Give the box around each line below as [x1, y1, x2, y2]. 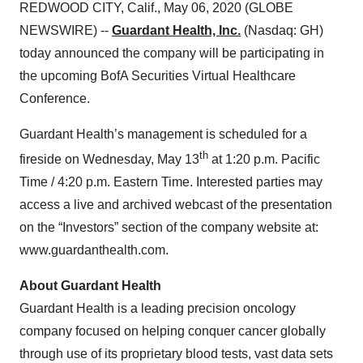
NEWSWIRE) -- [19, 23, 112, 37]
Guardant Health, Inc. [112, 23, 241, 37]
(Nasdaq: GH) [241, 23, 323, 37]
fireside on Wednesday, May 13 [19, 152, 199, 167]
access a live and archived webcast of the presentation [19, 198, 332, 212]
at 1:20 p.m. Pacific [208, 152, 320, 167]
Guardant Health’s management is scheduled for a [19, 127, 307, 141]
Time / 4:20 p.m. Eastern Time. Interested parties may [19, 175, 322, 190]
